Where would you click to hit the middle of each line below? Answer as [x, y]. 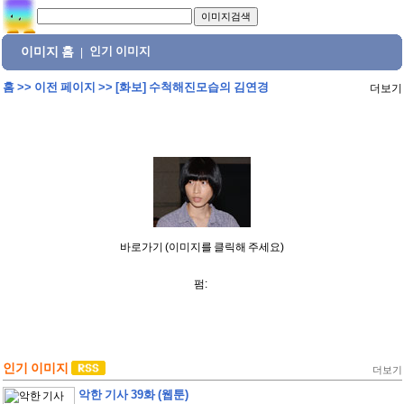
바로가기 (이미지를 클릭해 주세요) [202, 247]
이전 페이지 [64, 87]
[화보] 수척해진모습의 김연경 [192, 87]
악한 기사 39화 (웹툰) [133, 395]
